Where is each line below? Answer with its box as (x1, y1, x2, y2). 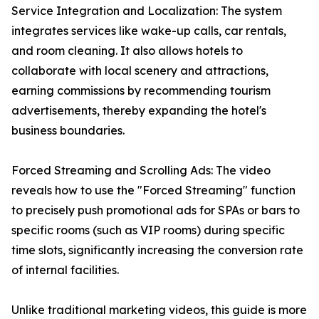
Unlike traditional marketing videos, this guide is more (11, 303, 307, 318)
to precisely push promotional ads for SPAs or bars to (11, 203, 300, 218)
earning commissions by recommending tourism (11, 83, 271, 98)
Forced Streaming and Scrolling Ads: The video (11, 163, 271, 178)
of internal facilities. (11, 263, 119, 278)
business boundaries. (11, 123, 125, 138)
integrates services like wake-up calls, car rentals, (11, 23, 286, 38)
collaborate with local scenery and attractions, (11, 63, 268, 78)
